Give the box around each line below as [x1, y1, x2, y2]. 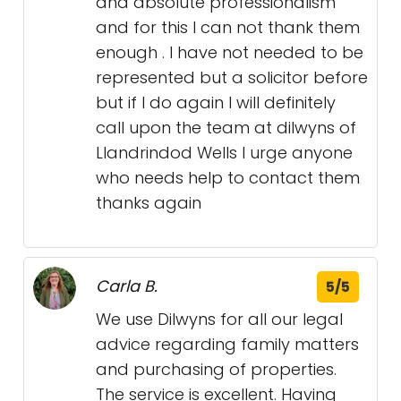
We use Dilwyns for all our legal [96, 308, 343, 330]
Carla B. [96, 275, 158, 297]
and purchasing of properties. [96, 358, 337, 380]
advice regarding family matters [96, 333, 359, 355]
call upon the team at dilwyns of [96, 116, 356, 139]
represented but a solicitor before [96, 66, 368, 89]
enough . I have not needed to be [96, 41, 363, 64]
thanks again [96, 192, 201, 214]
